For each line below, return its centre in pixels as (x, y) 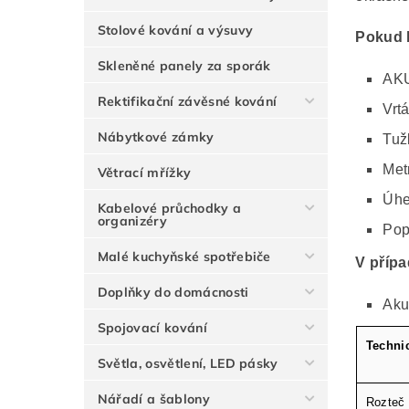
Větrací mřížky (144, 173)
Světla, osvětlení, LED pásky (188, 364)
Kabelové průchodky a (169, 209)
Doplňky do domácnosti (173, 293)
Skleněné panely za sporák (184, 66)
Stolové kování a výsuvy (175, 31)
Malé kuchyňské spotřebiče (184, 257)
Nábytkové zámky (156, 137)
